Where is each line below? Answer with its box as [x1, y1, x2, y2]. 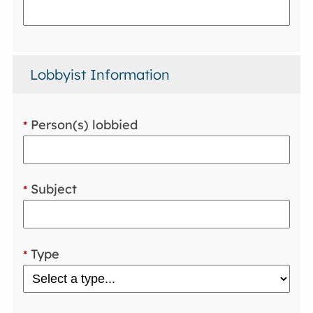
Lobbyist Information [30, 66, 170, 84]
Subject [27, 181, 78, 198]
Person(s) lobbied [27, 116, 138, 133]
